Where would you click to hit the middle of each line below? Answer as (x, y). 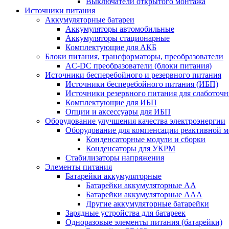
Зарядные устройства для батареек (125, 213)
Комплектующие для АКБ (111, 47)
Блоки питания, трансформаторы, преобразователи (134, 56)
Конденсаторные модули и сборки (146, 139)
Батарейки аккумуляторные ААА (144, 194)
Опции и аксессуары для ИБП (118, 112)
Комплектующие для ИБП (111, 102)
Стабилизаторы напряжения (115, 158)
